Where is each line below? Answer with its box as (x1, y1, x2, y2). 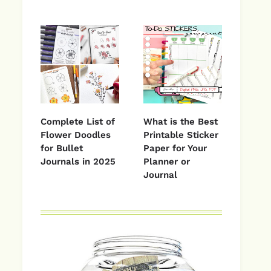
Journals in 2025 (41, 155, 116, 167)
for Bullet (41, 142, 83, 154)
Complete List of (41, 116, 115, 127)
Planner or (143, 155, 190, 167)
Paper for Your (143, 142, 207, 154)
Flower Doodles (41, 129, 111, 140)
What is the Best (143, 116, 218, 127)
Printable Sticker (143, 129, 218, 140)
